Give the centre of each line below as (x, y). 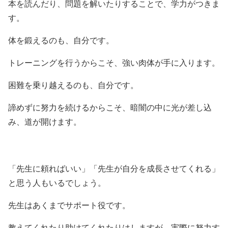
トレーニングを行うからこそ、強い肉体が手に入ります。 (114, 63)
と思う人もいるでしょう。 (57, 183)
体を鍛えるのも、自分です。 (61, 40)
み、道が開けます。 (45, 122)
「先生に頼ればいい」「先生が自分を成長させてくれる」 (114, 168)
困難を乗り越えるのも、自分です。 (73, 85)
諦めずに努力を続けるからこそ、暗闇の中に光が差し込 (110, 107)
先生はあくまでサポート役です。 (69, 205)
